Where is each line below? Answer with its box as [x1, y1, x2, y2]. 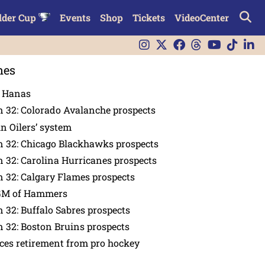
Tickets [132, 11, 165, 24]
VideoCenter [174, 11, 229, 24]
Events [59, 11, 91, 24]
